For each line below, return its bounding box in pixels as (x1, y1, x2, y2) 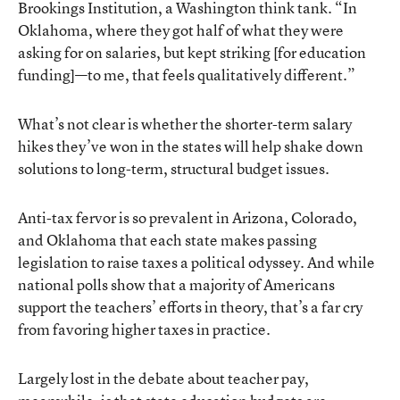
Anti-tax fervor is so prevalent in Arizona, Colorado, (18, 206, 357, 228)
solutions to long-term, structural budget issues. (18, 157, 329, 179)
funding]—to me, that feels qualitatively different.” (18, 63, 355, 85)
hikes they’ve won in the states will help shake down (18, 135, 363, 156)
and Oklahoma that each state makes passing (18, 229, 317, 250)
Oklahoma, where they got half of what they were (18, 19, 344, 40)
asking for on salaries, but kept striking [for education (18, 41, 366, 62)
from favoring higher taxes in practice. (18, 318, 271, 339)
